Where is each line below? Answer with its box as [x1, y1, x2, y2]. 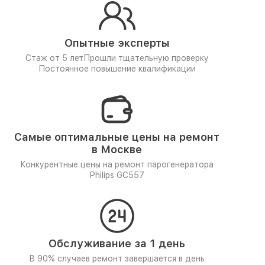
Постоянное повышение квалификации [38, 64, 196, 73]
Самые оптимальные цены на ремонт [14, 131, 219, 143]
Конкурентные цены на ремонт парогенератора [20, 160, 214, 169]
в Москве [92, 143, 142, 156]
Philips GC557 [89, 170, 144, 180]
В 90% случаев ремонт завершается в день [29, 254, 205, 263]
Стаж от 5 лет [25, 53, 83, 63]
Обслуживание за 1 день [49, 237, 185, 250]
